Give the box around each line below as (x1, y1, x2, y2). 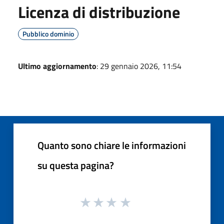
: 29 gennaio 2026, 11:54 (96, 59, 181, 72)
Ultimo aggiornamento (18, 59, 96, 72)
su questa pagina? (37, 157, 114, 173)
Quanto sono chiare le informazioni (37, 137, 186, 153)
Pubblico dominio (22, 28, 74, 39)
